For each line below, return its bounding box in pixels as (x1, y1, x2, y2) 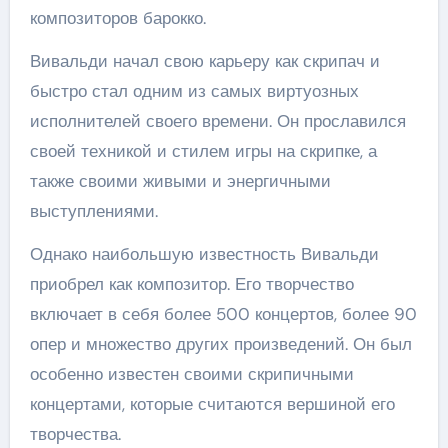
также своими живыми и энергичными (29, 170, 331, 192)
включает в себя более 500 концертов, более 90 (29, 303, 417, 325)
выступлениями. (29, 200, 158, 222)
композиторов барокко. (29, 7, 206, 29)
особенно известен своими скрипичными (29, 363, 354, 385)
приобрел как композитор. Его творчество (29, 273, 354, 295)
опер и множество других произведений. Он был (29, 333, 412, 355)
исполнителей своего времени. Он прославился (29, 110, 406, 132)
